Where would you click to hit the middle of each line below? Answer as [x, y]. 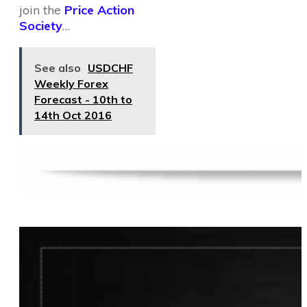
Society [41, 26]
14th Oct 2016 [73, 115]
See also [58, 68]
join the [42, 10]
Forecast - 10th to [83, 99]
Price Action [99, 10]
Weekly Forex [71, 84]
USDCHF [110, 68]
